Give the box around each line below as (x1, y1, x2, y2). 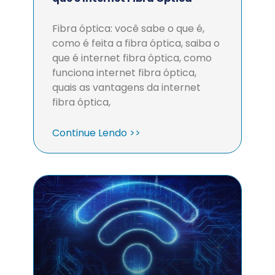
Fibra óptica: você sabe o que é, (52, 21, 204, 36)
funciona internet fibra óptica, (52, 66, 196, 80)
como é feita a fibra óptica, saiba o (52, 36, 220, 50)
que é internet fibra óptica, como (52, 51, 212, 65)
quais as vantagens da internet (52, 80, 201, 95)
